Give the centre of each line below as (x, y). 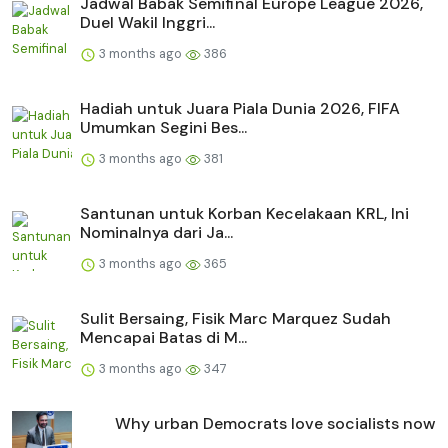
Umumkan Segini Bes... (163, 128)
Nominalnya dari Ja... (156, 233)
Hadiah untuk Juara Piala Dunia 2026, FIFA (240, 109)
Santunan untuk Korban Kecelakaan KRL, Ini (244, 214)
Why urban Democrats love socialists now (275, 424)
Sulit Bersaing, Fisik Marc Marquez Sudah (235, 319)
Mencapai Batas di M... (163, 338)
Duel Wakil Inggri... (147, 23)
